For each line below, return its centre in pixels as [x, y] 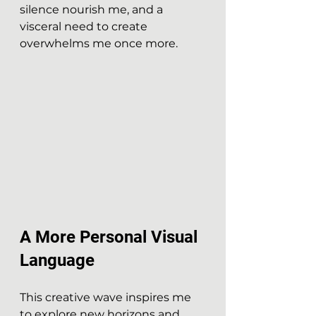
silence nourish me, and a [93, 10]
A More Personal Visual [111, 237]
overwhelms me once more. [99, 43]
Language [57, 260]
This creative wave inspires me [107, 297]
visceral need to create [85, 26]
